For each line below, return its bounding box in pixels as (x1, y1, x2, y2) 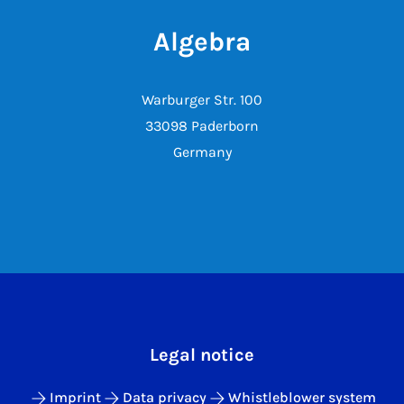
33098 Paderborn (145, 117, 259, 134)
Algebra (153, 26, 251, 57)
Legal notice (150, 344, 254, 365)
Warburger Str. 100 (142, 91, 262, 108)
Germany (172, 143, 232, 161)
